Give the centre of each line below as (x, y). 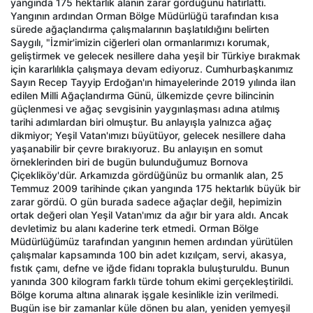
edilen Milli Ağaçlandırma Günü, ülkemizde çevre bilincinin (142, 96)
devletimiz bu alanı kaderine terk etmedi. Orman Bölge (134, 228)
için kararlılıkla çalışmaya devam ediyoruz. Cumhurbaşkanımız (152, 69)
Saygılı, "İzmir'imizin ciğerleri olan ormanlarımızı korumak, (140, 43)
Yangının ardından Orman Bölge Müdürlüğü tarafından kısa (145, 16)
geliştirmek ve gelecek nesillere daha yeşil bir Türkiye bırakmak (155, 56)
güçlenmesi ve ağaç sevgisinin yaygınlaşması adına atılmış (145, 109)
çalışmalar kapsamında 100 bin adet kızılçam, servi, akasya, (148, 255)
